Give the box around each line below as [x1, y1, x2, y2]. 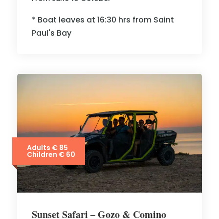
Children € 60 [27, 150, 75, 159]
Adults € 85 [27, 143, 68, 153]
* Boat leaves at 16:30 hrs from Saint [32, 14, 174, 25]
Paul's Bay [32, 27, 71, 39]
